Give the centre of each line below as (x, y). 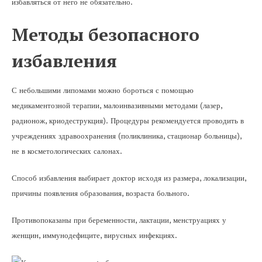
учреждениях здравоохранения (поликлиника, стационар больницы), (127, 136)
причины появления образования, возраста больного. (101, 193)
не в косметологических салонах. (67, 151)
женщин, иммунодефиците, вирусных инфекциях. (94, 235)
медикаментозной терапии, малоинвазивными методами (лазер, (117, 105)
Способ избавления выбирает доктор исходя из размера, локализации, (129, 178)
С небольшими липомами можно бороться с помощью (103, 90)
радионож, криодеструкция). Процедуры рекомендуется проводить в (128, 120)
